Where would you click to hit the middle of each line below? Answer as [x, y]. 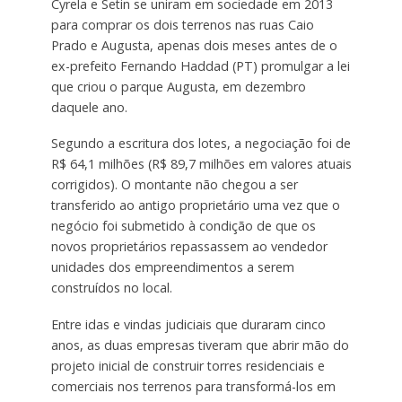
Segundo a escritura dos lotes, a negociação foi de [201, 144]
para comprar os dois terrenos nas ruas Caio [182, 24]
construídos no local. [111, 288]
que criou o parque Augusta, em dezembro [178, 86]
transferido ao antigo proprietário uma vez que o [195, 205]
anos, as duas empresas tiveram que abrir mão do [200, 345]
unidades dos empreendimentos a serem [172, 267]
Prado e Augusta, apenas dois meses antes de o [194, 45]
